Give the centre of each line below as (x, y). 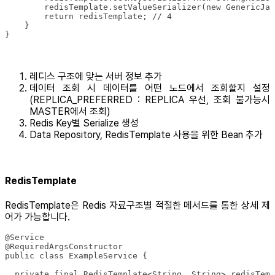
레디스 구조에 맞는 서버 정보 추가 (96, 76)
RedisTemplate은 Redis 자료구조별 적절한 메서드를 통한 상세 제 (137, 206)
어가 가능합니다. (37, 217)
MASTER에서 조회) (70, 111)
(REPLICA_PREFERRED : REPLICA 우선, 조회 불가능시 (150, 99)
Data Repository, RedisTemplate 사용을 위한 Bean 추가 (146, 134)
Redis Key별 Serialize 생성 (84, 123)
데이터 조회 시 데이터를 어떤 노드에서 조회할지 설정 (150, 88)
